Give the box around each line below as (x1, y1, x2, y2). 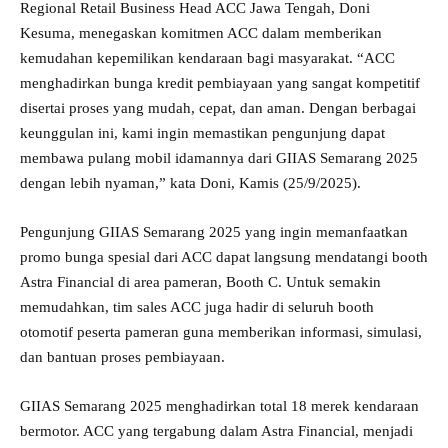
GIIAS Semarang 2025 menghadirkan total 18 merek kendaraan (20, 397, 419, 414)
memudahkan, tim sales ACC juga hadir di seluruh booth (20, 298, 374, 315)
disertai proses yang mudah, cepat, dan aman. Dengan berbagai (20, 99, 416, 116)
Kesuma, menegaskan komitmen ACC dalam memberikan (20, 24, 382, 41)
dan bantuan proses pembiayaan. (20, 348, 225, 365)
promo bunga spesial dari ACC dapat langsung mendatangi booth (20, 248, 428, 265)
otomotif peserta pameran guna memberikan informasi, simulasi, (20, 323, 422, 340)
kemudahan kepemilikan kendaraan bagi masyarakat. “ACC (20, 49, 395, 66)
